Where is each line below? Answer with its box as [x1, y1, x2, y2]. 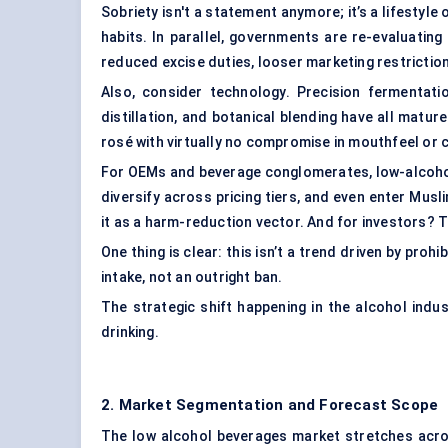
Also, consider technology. [101, 84, 297, 101]
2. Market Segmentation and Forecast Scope [101, 396, 439, 415]
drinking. [101, 324, 159, 341]
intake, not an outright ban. [101, 269, 283, 286]
